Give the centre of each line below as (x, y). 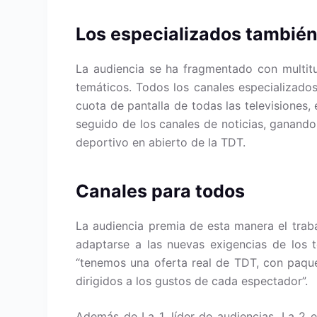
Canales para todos (161, 191)
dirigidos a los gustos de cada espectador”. (192, 281)
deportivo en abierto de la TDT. (161, 142)
